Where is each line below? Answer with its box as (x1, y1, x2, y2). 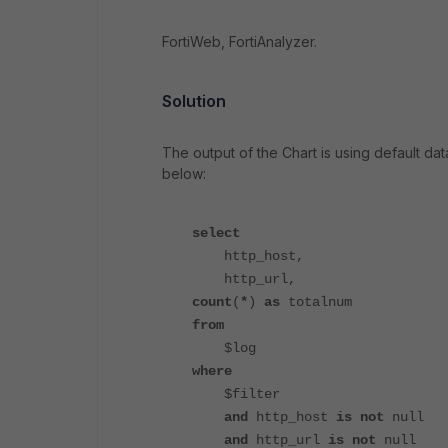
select (192, 225, 240, 242)
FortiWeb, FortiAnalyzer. (162, 33, 317, 51)
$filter (192, 386, 280, 403)
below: (162, 165, 206, 183)
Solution (162, 91, 226, 112)
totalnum (280, 294, 352, 311)
